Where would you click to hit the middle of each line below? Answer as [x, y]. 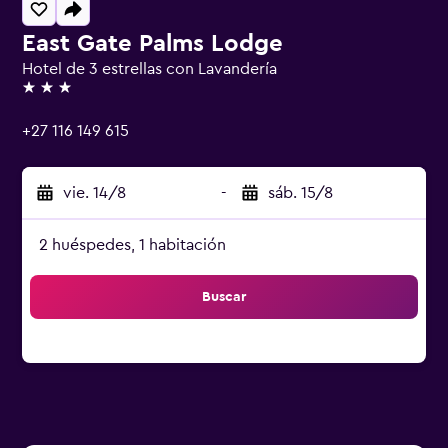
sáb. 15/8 [300, 193]
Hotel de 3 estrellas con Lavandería [149, 69]
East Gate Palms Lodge [152, 44]
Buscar [224, 297]
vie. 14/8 [94, 193]
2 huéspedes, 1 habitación [132, 245]
